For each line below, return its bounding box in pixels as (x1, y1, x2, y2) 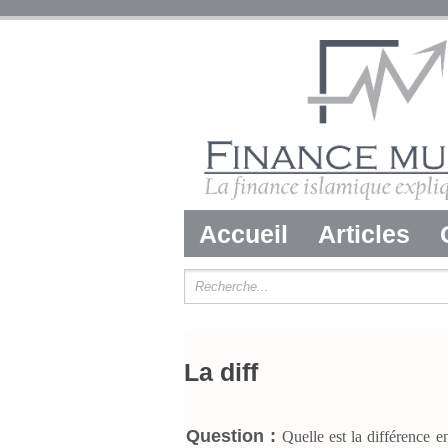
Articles (318, 220, 410, 248)
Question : (186, 425, 277, 446)
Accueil (199, 220, 288, 248)
